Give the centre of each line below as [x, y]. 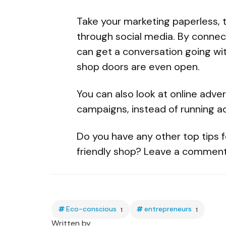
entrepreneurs [168, 209]
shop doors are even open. [138, 66]
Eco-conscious [91, 209]
